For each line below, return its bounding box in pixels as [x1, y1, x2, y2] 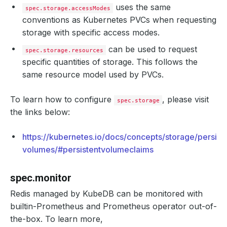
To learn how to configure [10, 94, 114, 104]
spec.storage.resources [25, 47, 103, 54]
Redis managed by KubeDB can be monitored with [10, 188, 203, 199]
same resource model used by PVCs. [22, 69, 164, 80]
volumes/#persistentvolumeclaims [22, 144, 154, 155]
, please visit [162, 94, 209, 104]
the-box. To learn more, [10, 214, 103, 224]
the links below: [10, 107, 70, 117]
